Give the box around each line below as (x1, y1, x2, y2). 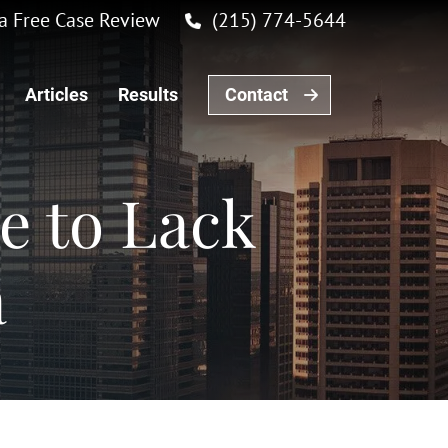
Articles (24, 84, 88, 105)
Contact (224, 84, 288, 105)
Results (117, 84, 178, 105)
